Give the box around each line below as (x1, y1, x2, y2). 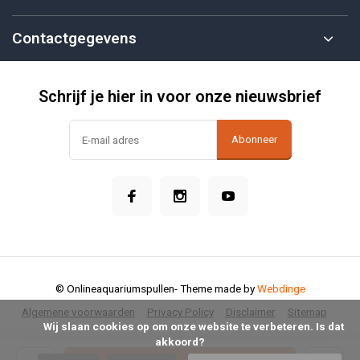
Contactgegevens (12, 29, 137, 47)
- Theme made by (174, 282, 257, 295)
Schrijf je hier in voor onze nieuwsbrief (39, 87, 321, 106)
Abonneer (231, 133, 277, 145)
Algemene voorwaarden (21, 305, 135, 318)
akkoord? (155, 335, 205, 348)
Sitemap (287, 305, 327, 318)
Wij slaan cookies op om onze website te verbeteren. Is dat (14, 320, 43, 333)
